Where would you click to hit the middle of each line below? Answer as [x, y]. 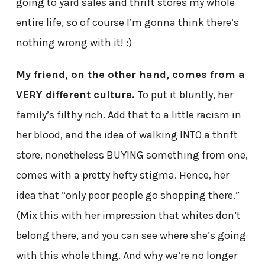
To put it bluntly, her [185, 95]
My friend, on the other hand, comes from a [130, 75]
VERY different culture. [77, 95]
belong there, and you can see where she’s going [131, 236]
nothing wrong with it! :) [74, 43]
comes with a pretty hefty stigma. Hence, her [122, 175]
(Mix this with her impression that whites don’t [128, 216]
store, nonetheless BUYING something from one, [132, 155]
